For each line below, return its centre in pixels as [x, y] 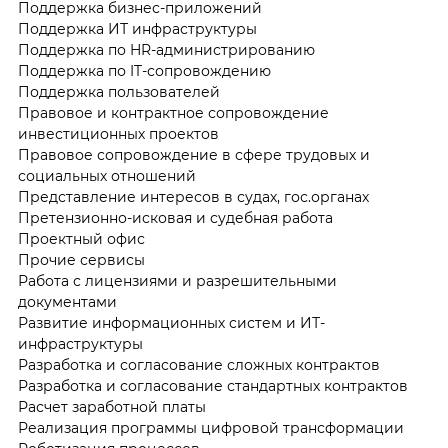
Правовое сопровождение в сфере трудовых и [193, 155]
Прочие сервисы [81, 260]
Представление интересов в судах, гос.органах [193, 197]
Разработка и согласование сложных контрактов [198, 365]
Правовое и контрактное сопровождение [173, 113]
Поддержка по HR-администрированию [166, 50]
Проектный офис [81, 239]
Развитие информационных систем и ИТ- [171, 323]
